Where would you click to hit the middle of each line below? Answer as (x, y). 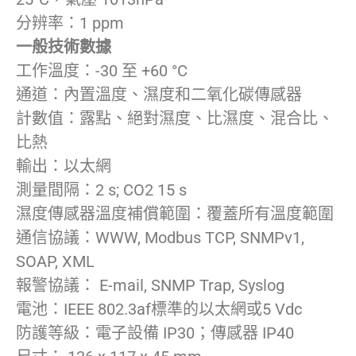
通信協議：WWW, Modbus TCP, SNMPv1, (160, 238)
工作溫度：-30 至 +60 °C (102, 71)
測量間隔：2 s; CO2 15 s (101, 190)
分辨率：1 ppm (70, 23)
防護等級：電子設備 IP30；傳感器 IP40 (155, 333)
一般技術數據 (64, 47)
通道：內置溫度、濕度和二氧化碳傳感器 (159, 95)
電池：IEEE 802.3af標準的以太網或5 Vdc (159, 309)
